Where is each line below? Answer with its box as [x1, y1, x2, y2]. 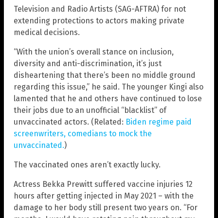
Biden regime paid [126, 117, 192, 127]
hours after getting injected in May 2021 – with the [14, 191, 194, 201]
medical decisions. [14, 28, 80, 37]
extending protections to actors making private [14, 16, 184, 26]
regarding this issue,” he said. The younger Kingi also [14, 82, 203, 92]
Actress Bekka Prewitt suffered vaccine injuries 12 [14, 180, 193, 189]
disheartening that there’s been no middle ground [14, 71, 196, 80]
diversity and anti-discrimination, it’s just [14, 59, 162, 69]
